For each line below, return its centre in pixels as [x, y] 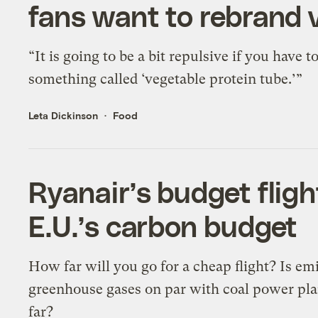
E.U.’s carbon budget [163, 225]
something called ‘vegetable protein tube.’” [166, 79]
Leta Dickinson [64, 115]
